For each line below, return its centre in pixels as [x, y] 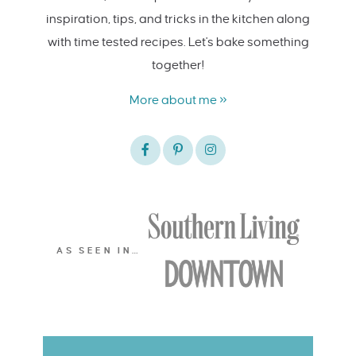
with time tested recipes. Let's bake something [178, 41]
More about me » [178, 99]
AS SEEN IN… [99, 251]
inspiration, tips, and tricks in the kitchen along [178, 18]
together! [178, 64]
